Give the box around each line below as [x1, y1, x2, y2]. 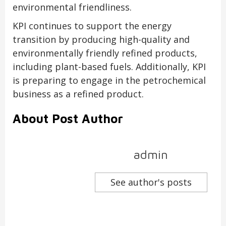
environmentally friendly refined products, [13, 47, 197, 60]
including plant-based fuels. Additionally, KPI [13, 61, 206, 73]
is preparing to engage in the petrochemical [13, 74, 206, 87]
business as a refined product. [13, 88, 144, 100]
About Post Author [13, 111, 123, 126]
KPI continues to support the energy [13, 20, 172, 32]
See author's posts [110, 176, 192, 189]
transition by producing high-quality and [13, 33, 190, 46]
